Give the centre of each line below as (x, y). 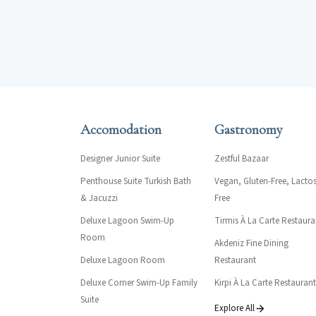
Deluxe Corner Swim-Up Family (139, 283)
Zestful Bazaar (242, 159)
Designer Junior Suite (120, 159)
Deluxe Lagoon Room (123, 261)
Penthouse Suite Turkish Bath (136, 182)
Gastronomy (249, 130)
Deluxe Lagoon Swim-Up (127, 221)
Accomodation (121, 130)
